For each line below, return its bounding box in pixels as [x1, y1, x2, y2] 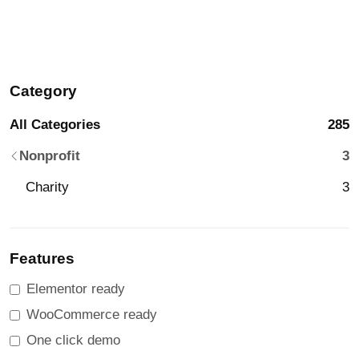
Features [10, 250, 75, 267]
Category [10, 83, 77, 99]
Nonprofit [19, 148, 80, 163]
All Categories [10, 117, 100, 132]
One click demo [26, 333, 120, 348]
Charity [26, 179, 69, 195]
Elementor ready [26, 281, 125, 296]
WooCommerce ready [26, 307, 157, 322]
